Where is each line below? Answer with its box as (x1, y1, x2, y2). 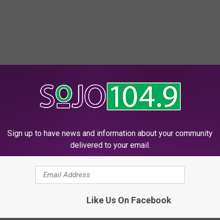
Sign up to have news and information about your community (7, 128, 213, 138)
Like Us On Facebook (86, 194, 171, 205)
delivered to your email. (70, 140, 150, 150)
